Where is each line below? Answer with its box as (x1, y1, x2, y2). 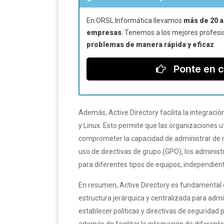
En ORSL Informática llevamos (86, 16, 183, 24)
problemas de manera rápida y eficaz (86, 40, 214, 48)
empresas (86, 28, 121, 36)
